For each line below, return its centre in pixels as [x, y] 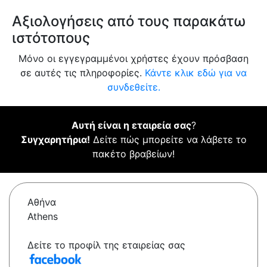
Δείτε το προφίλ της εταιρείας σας [106, 245]
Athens [43, 217]
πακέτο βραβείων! [133, 154]
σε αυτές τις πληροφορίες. [83, 73]
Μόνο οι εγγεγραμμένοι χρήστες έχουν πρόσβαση [133, 59]
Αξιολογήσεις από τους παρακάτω [129, 21]
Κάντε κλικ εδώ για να [196, 73]
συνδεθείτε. [133, 87]
